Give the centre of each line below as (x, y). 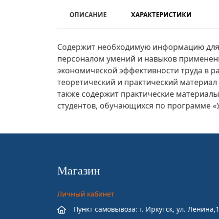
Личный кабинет (86, 194)
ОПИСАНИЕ (88, 15)
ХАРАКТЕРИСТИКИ (161, 15)
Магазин (79, 171)
